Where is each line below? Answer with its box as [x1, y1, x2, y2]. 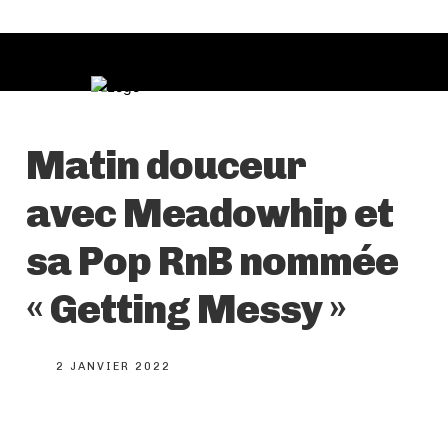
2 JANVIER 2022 [56, 360, 171, 374]
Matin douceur [26, 141, 306, 190]
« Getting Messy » [26, 285, 346, 334]
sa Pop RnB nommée [26, 237, 398, 286]
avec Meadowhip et [26, 189, 393, 238]
